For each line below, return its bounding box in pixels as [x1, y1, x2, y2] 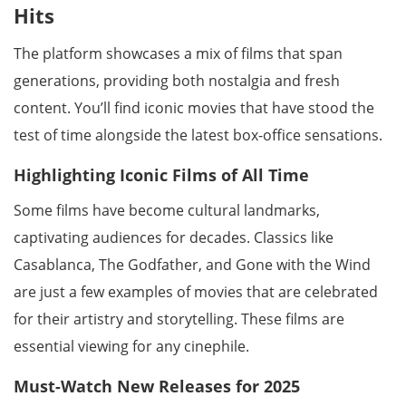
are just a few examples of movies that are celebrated [14, 282, 378, 302]
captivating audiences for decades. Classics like [14, 227, 333, 247]
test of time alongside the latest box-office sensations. [14, 125, 382, 145]
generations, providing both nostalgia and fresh [14, 71, 340, 91]
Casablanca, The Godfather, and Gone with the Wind [14, 255, 371, 275]
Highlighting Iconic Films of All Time [14, 164, 309, 186]
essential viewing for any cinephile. [14, 336, 249, 356]
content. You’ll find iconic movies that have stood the [14, 98, 374, 118]
